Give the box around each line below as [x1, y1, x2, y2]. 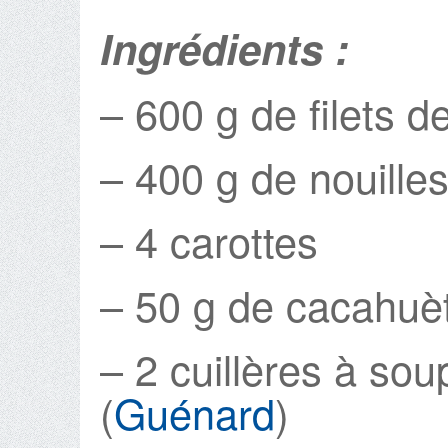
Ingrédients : [100, 18, 361, 78]
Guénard [114, 382, 275, 442]
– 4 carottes [100, 210, 318, 270]
